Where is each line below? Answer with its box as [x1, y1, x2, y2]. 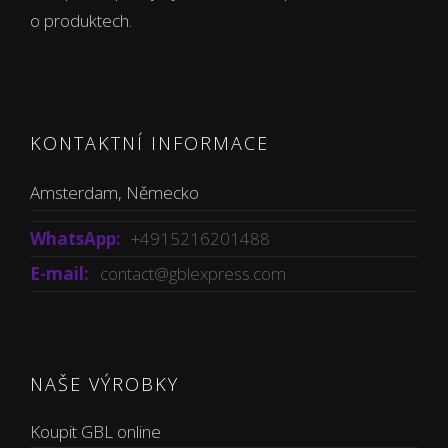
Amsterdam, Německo [30, 181, 199, 204]
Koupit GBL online [30, 420, 161, 443]
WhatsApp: [30, 227, 121, 250]
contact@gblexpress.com [100, 262, 286, 285]
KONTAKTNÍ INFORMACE [30, 131, 269, 155]
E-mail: [30, 262, 89, 285]
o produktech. [30, 9, 132, 32]
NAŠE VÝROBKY [30, 372, 179, 396]
